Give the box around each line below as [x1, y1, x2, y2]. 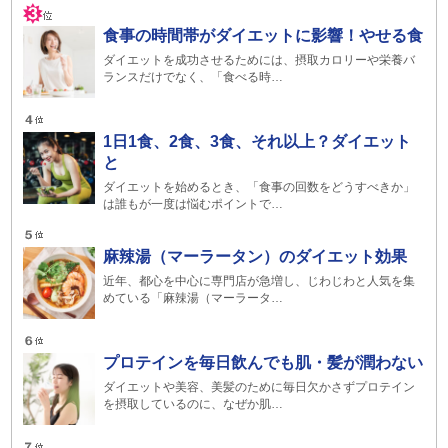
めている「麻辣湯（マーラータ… [103, 291, 284, 305]
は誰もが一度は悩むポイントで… [103, 197, 284, 211]
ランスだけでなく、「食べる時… [103, 70, 284, 84]
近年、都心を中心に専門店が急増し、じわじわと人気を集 [103, 274, 416, 288]
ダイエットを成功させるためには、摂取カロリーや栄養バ [103, 53, 416, 67]
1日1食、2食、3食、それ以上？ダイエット [103, 133, 412, 150]
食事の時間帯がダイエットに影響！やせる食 [103, 27, 424, 44]
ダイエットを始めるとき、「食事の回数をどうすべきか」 [103, 180, 416, 194]
